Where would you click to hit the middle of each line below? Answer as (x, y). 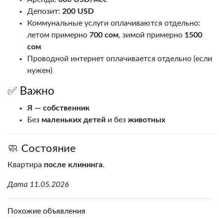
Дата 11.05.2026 (38, 185)
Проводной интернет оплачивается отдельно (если (120, 59)
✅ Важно (31, 92)
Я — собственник (58, 108)
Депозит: (45, 12)
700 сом (104, 35)
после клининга (73, 165)
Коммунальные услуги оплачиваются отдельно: (114, 23)
